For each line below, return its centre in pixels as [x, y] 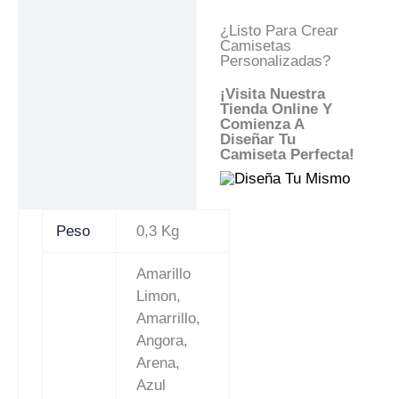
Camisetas [255, 45]
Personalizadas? [275, 61]
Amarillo [164, 273]
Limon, [159, 296]
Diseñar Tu [257, 139]
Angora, [163, 340]
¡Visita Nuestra [272, 94]
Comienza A [261, 124]
